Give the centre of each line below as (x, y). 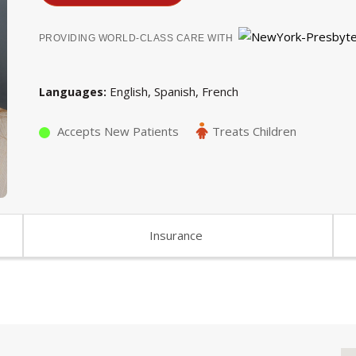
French (220, 92)
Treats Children (254, 131)
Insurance (176, 235)
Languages (71, 92)
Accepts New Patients (118, 131)
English (128, 92)
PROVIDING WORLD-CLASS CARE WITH (136, 38)
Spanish (174, 92)
